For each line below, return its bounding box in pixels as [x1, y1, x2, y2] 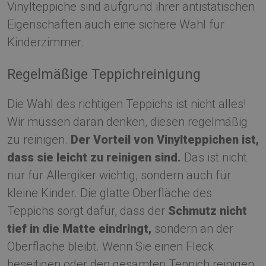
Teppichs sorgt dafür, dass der [7, 203, 168, 218]
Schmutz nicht [168, 203, 247, 218]
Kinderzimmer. [7, 34, 84, 49]
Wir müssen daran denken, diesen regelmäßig [7, 114, 248, 129]
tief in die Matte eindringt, [7, 221, 151, 236]
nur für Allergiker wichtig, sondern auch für [7, 167, 231, 182]
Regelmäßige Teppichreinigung [7, 65, 201, 83]
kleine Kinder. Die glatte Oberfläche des [7, 185, 212, 200]
